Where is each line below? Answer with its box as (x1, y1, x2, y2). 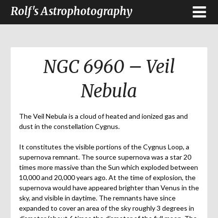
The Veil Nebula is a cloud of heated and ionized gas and (18, 112, 188, 121)
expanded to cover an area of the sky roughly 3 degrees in (18, 204, 194, 213)
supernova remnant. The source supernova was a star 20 (18, 153, 191, 162)
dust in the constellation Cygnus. (18, 122, 120, 131)
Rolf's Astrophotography (11, 4, 133, 18)
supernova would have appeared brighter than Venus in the (18, 183, 199, 192)
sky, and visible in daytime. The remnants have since (18, 194, 176, 202)
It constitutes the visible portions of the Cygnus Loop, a (18, 143, 189, 151)
